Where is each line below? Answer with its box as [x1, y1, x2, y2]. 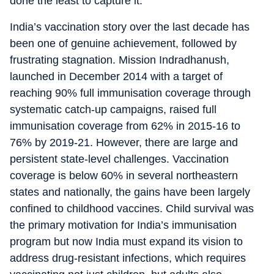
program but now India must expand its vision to [10, 235, 243, 248]
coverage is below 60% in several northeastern [10, 169, 238, 182]
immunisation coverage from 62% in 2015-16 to [10, 120, 240, 132]
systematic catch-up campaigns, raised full [10, 103, 217, 116]
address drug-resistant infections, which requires [10, 252, 246, 264]
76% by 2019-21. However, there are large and [10, 136, 238, 149]
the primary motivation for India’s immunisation [10, 219, 237, 231]
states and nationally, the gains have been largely [10, 186, 250, 198]
